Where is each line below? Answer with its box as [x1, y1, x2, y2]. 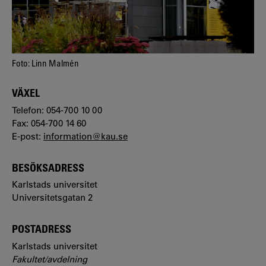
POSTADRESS [12, 222, 71, 236]
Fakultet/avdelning [12, 253, 87, 265]
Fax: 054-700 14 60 [12, 117, 86, 129]
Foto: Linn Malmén [12, 58, 79, 69]
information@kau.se [43, 130, 128, 142]
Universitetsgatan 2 [12, 192, 93, 204]
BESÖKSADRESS [12, 160, 84, 174]
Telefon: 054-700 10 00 [12, 104, 102, 116]
